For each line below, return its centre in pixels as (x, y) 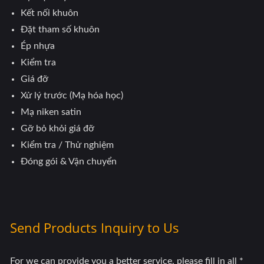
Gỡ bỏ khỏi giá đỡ (57, 128)
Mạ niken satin (51, 112)
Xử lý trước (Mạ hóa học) (72, 95)
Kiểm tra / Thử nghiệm (67, 145)
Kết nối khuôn (49, 13)
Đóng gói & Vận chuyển (69, 161)
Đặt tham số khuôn (60, 29)
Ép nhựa (38, 46)
